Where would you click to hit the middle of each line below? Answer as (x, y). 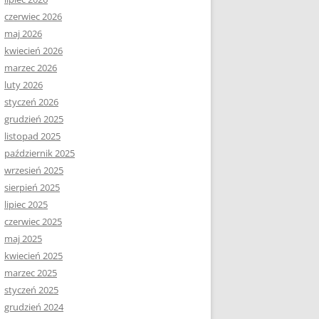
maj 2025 (23, 239)
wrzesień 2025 (34, 170)
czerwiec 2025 (33, 221)
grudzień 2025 (34, 119)
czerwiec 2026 (33, 16)
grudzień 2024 (34, 307)
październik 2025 (40, 153)
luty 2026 (23, 85)
